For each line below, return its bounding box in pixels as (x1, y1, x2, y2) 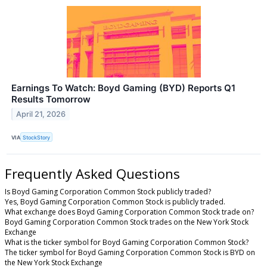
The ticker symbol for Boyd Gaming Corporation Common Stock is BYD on (5, 247, 255, 258)
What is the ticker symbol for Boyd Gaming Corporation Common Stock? (5, 237, 249, 248)
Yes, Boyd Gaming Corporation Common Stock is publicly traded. (5, 197, 225, 207)
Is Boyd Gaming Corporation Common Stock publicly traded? (5, 187, 211, 197)
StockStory (23, 133, 51, 141)
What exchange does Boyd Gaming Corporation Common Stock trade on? (5, 207, 254, 218)
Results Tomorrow (11, 94, 91, 105)
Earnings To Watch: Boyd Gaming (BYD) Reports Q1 (11, 82, 235, 94)
